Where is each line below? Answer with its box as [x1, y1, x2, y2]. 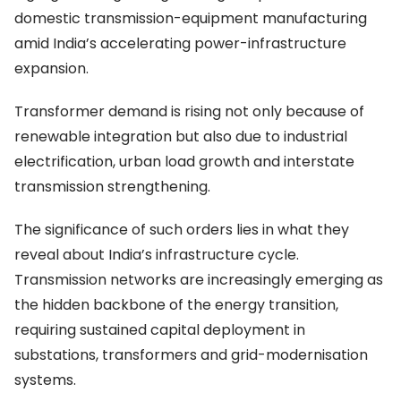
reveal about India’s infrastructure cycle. [14, 244, 299, 266]
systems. [14, 370, 76, 391]
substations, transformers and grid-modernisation [14, 345, 368, 366]
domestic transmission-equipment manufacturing [14, 8, 367, 30]
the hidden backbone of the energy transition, [14, 294, 338, 316]
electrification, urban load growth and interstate [14, 151, 354, 173]
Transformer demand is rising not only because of [14, 101, 364, 123]
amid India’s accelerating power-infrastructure [14, 33, 346, 55]
